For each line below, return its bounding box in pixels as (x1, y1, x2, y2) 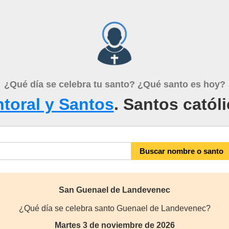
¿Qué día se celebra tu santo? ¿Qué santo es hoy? (4, 79, 225, 89)
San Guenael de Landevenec (59, 186, 170, 194)
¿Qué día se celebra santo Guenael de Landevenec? (18, 204, 211, 213)
